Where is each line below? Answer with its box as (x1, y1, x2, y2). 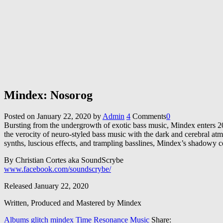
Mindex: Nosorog (4, 88, 93, 102)
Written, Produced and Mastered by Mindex (4, 198, 141, 207)
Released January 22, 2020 (4, 181, 89, 190)
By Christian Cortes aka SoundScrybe (4, 155, 123, 164)
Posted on (4, 111, 35, 120)
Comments (132, 111, 166, 120)
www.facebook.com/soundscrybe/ (4, 164, 111, 173)
